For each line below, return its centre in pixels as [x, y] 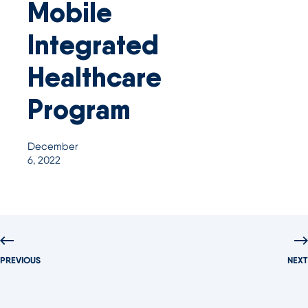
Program [79, 109]
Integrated [93, 45]
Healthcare [95, 77]
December [53, 146]
